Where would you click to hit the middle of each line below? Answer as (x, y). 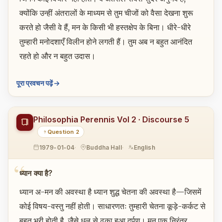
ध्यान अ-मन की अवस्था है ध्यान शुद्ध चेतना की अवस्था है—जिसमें (110, 192)
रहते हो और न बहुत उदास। (57, 56)
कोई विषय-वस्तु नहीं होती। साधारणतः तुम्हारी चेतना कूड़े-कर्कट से (112, 206)
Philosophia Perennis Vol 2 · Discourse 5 (111, 120)
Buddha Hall (104, 147)
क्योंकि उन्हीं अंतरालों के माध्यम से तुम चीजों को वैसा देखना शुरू (106, 13)
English (144, 147)
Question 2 (63, 132)
